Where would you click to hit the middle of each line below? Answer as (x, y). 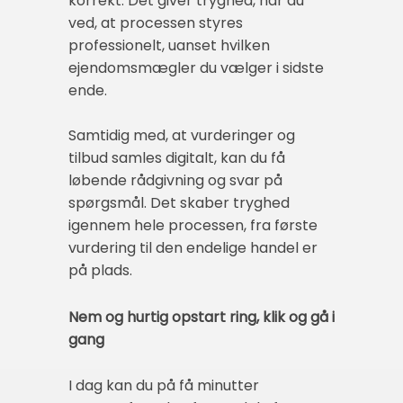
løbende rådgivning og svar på (175, 181)
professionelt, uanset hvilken (169, 46)
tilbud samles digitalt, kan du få (177, 158)
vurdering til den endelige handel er (193, 248)
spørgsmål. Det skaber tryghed (179, 203)
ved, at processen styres (156, 23)
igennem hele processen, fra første (193, 226)
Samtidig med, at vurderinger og (182, 136)
